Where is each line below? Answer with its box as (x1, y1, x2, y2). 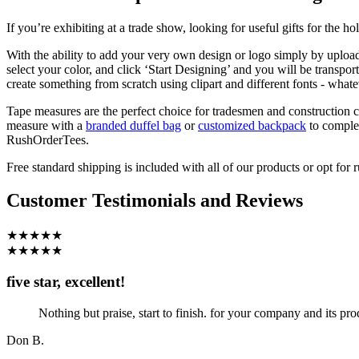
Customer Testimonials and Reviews (6, 190, 303, 212)
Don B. (6, 333, 44, 347)
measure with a (6, 118, 86, 132)
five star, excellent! (6, 273, 125, 291)
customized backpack (198, 118, 306, 132)
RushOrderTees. (6, 132, 89, 147)
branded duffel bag (86, 118, 181, 132)
